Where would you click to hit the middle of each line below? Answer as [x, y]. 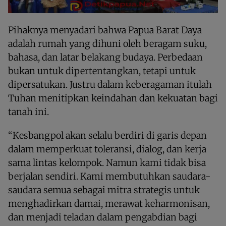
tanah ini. [29, 112]
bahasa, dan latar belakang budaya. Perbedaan [105, 58]
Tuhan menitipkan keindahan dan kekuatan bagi [113, 98]
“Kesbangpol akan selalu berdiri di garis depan [107, 136]
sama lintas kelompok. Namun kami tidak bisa [107, 163]
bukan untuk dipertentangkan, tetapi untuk [102, 71]
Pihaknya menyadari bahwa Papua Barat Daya [105, 30]
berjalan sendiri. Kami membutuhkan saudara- [109, 177]
